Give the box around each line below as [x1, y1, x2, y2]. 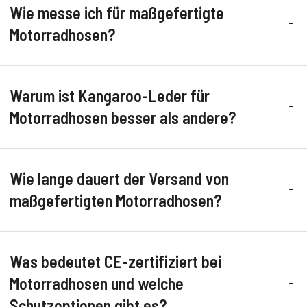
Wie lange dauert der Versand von [10, 169, 229, 189]
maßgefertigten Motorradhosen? [10, 191, 221, 211]
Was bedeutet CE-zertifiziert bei [10, 251, 221, 272]
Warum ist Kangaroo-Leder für [10, 86, 210, 106]
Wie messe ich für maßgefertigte [10, 3, 224, 23]
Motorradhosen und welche [10, 273, 184, 294]
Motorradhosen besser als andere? [10, 108, 236, 128]
